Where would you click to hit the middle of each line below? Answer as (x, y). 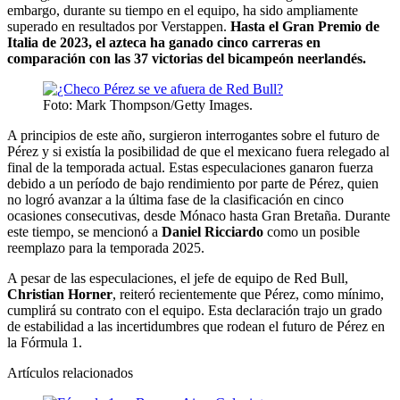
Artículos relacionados (70, 372)
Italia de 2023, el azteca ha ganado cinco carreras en (164, 42)
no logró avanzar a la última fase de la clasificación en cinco (175, 199)
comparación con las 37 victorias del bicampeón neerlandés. (187, 58)
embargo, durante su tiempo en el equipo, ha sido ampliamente (183, 10)
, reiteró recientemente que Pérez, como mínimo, (248, 294)
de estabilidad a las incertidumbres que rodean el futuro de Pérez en (196, 326)
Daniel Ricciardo (212, 231)
